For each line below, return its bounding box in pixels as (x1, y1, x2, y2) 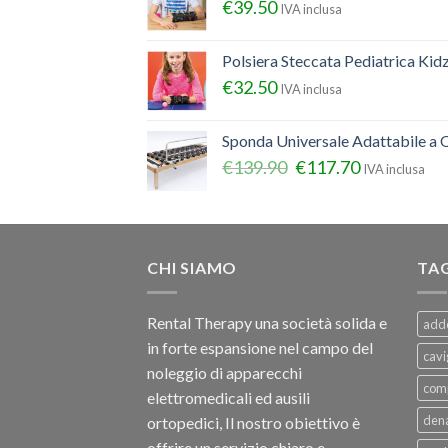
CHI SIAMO (147, 258, 238, 278)
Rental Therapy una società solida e (147, 312, 387, 332)
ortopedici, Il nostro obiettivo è (147, 412, 360, 432)
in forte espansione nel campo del (147, 337, 373, 357)
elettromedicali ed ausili (147, 387, 310, 407)
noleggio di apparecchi (147, 362, 302, 382)
